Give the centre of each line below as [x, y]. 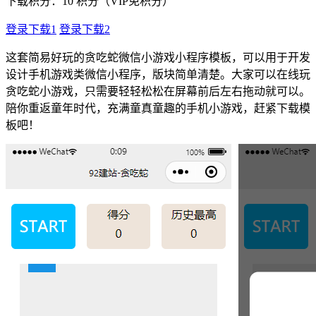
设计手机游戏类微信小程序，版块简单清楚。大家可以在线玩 [158, 74]
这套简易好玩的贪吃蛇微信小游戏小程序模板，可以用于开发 [158, 57]
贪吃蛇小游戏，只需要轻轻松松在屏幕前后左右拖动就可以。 [158, 91]
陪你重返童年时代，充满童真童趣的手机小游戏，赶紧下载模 [158, 108]
